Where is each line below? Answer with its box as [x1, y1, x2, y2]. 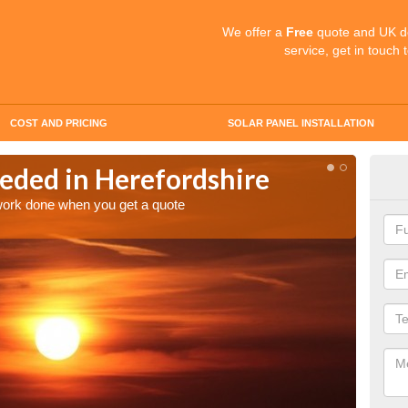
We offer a [222, 25, 286, 39]
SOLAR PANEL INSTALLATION [227, 117, 374, 128]
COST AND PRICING [9, 117, 107, 128]
